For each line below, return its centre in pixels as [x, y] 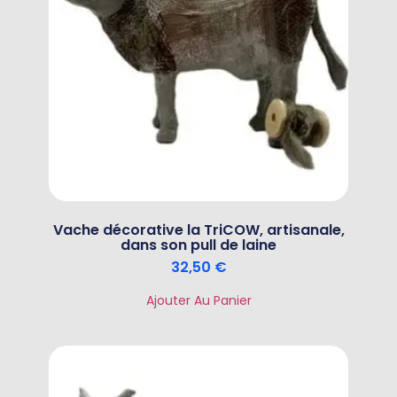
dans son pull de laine [198, 245]
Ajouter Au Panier [198, 300]
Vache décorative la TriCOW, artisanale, [198, 230]
